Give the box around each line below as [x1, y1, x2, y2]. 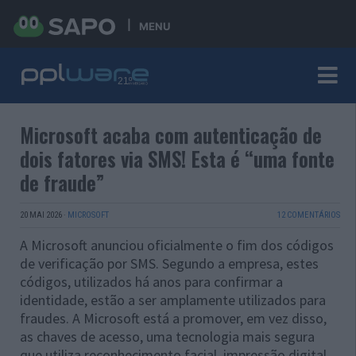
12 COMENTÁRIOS [277, 210, 340, 220]
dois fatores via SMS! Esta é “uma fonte [20, 144, 335, 173]
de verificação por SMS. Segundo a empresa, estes [20, 254, 319, 273]
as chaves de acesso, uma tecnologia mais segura [20, 327, 315, 346]
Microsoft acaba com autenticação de [20, 120, 322, 149]
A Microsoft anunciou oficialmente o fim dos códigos [20, 236, 334, 254]
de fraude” [20, 168, 104, 197]
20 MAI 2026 [20, 210, 62, 220]
